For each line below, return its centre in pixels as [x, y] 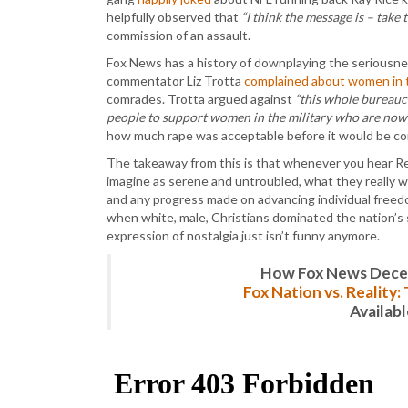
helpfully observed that [174, 17]
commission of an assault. [178, 35]
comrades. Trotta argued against [201, 99]
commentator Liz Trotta [175, 81]
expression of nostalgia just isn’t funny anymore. [243, 235]
